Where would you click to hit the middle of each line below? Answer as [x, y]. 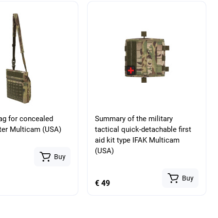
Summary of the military [134, 118]
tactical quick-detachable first [143, 129]
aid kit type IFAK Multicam [137, 140]
